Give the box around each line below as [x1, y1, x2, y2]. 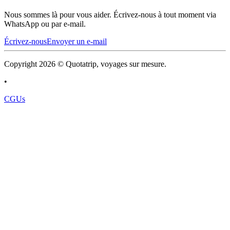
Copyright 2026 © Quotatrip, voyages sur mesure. [4, 59, 166, 68]
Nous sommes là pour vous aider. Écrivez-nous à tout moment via [4, 10, 216, 19]
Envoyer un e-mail [47, 36, 107, 46]
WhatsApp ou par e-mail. [4, 19, 86, 28]
